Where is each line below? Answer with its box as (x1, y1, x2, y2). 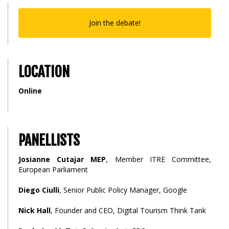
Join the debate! (89, 18, 141, 28)
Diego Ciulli (18, 185, 59, 195)
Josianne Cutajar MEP (18, 154, 106, 165)
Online (18, 86, 42, 96)
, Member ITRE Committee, (106, 154, 212, 165)
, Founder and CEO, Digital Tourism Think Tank (51, 205, 206, 216)
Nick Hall (18, 205, 51, 216)
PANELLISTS (18, 131, 80, 150)
